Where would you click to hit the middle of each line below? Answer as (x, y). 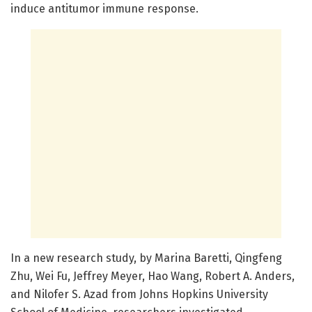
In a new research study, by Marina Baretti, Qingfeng (146, 258)
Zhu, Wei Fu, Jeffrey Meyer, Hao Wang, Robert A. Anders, (153, 276)
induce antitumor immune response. (106, 9)
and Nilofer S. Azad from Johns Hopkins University (139, 295)
